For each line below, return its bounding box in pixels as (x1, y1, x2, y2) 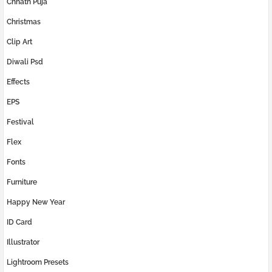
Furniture (7, 178, 37, 187)
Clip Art (7, 38, 32, 47)
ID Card (7, 218, 32, 227)
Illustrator (7, 238, 39, 247)
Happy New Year (7, 198, 65, 207)
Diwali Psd (7, 58, 43, 67)
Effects (7, 78, 30, 87)
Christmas (7, 18, 41, 27)
